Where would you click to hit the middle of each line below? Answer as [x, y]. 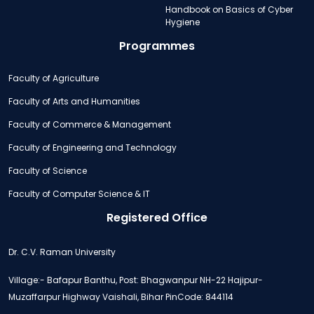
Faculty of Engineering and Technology [93, 147]
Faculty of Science [48, 170]
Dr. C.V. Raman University [62, 252]
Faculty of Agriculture [54, 78]
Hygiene [183, 22]
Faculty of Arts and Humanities [74, 101]
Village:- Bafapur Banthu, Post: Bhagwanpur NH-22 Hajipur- [136, 280]
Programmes [157, 46]
